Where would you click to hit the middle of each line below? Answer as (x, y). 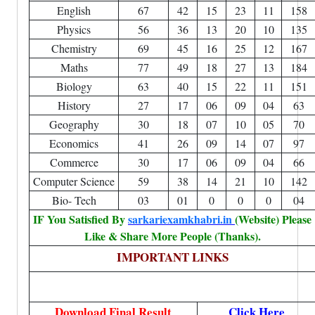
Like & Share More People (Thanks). (172, 236)
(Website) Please (273, 219)
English (74, 10)
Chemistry (74, 48)
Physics (74, 29)
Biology (74, 86)
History (74, 105)
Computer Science (74, 181)
